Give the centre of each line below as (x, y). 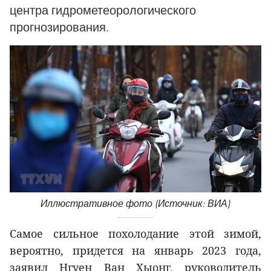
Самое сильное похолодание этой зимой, (135, 233)
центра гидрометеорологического (103, 10)
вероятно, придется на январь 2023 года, (135, 250)
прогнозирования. (59, 27)
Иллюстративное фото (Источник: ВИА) (135, 203)
